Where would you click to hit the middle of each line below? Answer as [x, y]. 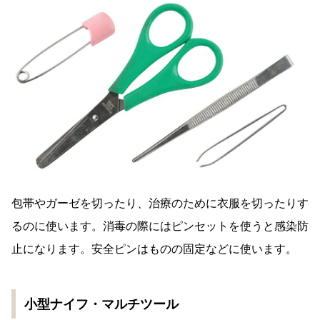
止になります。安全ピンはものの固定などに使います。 [154, 249]
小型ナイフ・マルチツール [101, 304]
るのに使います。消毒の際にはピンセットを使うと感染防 [160, 226]
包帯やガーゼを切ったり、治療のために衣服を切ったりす [160, 204]
